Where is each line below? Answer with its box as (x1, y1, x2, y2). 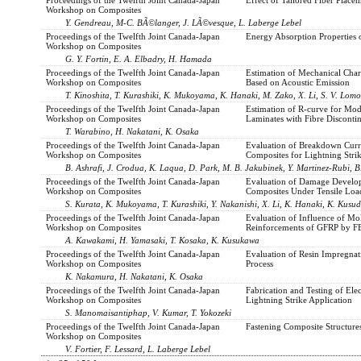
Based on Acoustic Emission (245, 77, 350, 87)
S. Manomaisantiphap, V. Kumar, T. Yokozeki (65, 307, 232, 317)
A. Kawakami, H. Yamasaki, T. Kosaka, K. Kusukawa (65, 234, 260, 245)
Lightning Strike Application (245, 294, 352, 305)
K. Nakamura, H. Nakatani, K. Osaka (65, 271, 204, 281)
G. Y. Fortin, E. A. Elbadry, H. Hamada (65, 53, 213, 64)
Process (245, 258, 273, 268)
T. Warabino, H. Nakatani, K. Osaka (65, 126, 200, 136)
